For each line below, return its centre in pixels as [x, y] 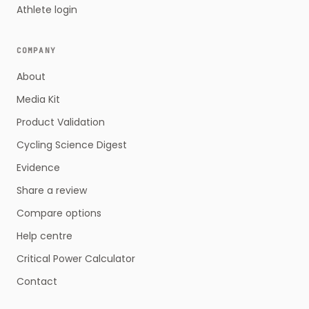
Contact [37, 281]
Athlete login [47, 10]
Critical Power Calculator [76, 259]
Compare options [59, 213]
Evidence [38, 168]
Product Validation [61, 122]
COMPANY [36, 50]
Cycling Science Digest [72, 145]
